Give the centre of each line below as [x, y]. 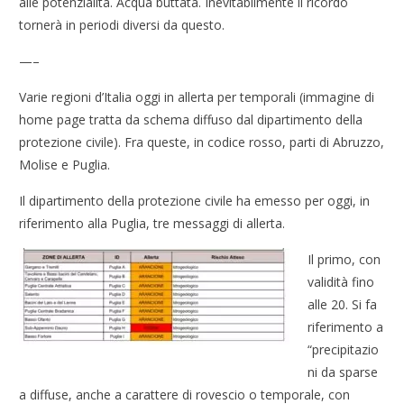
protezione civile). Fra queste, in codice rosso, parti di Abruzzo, [202, 142]
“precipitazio [344, 350]
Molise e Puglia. [65, 165]
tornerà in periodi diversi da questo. [122, 25]
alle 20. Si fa [343, 305]
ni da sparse [343, 372]
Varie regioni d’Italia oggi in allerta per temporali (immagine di [197, 97]
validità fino [341, 282]
